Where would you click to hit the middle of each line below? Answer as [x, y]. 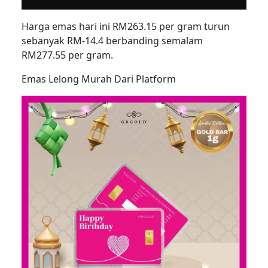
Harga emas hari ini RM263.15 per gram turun [126, 27]
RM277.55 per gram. [67, 55]
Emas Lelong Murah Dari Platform [99, 79]
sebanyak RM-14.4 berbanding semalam [112, 41]
